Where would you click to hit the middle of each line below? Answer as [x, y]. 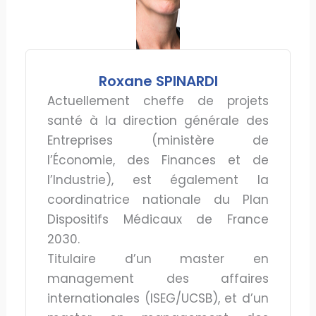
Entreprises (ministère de [158, 140]
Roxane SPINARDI [158, 81]
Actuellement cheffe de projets [158, 101]
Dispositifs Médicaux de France [158, 219]
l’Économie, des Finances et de [158, 160]
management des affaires [158, 278]
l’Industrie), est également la [158, 180]
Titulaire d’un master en [158, 259]
